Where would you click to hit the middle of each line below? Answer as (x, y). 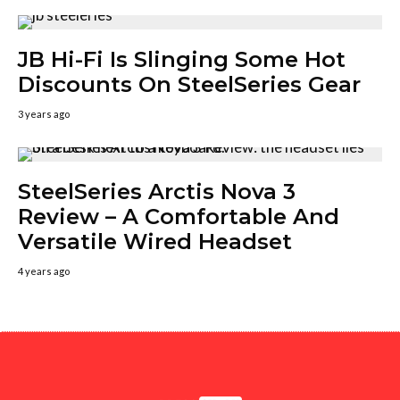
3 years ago (44, 114)
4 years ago (44, 271)
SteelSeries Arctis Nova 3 (157, 192)
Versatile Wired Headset (155, 242)
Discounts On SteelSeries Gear (189, 85)
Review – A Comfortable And (179, 217)
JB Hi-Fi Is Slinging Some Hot (182, 60)
